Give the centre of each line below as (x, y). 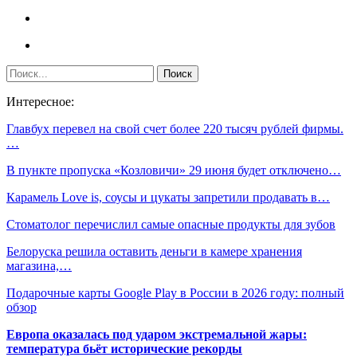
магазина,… (39, 266)
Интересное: (40, 102)
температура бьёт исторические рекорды (124, 349)
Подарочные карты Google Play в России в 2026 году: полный (175, 293)
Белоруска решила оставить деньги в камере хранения (154, 251)
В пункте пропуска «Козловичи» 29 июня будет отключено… (174, 170)
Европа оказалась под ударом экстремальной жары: (157, 334)
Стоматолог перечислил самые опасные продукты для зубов (171, 224)
